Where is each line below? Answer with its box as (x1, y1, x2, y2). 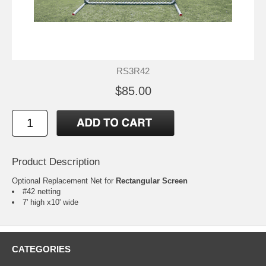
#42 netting (23, 187, 61, 197)
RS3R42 (116, 66, 150, 77)
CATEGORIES (12, 244, 71, 255)
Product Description (12, 156, 100, 168)
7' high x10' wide (23, 198, 78, 207)
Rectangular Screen (116, 176, 188, 186)
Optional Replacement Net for (12, 176, 116, 186)
